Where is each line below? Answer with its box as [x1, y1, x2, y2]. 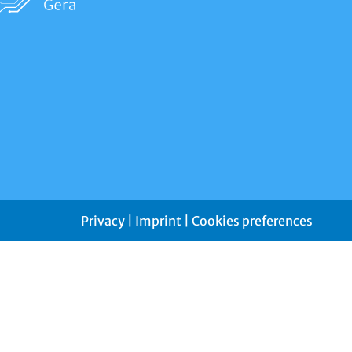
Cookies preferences [192, 212, 313, 229]
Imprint [135, 212, 181, 229]
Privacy [81, 212, 125, 229]
